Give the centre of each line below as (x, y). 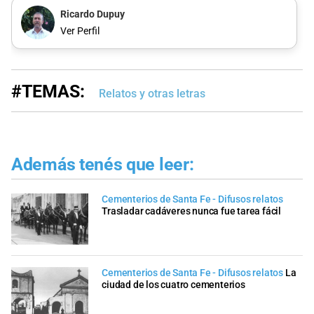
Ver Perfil (80, 31)
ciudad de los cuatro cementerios (173, 285)
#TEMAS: (48, 92)
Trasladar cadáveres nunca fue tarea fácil (191, 211)
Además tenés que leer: (103, 165)
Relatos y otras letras (152, 94)
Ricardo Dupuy (92, 15)
